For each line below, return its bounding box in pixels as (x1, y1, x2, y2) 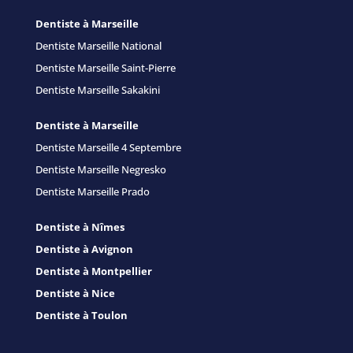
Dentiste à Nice (35, 285, 115, 300)
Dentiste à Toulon (35, 307, 128, 322)
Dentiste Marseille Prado (35, 184, 150, 199)
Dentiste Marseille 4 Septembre (35, 139, 181, 154)
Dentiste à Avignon (35, 241, 133, 256)
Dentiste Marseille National (35, 38, 162, 53)
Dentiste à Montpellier (35, 263, 152, 278)
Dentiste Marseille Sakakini (35, 82, 160, 97)
